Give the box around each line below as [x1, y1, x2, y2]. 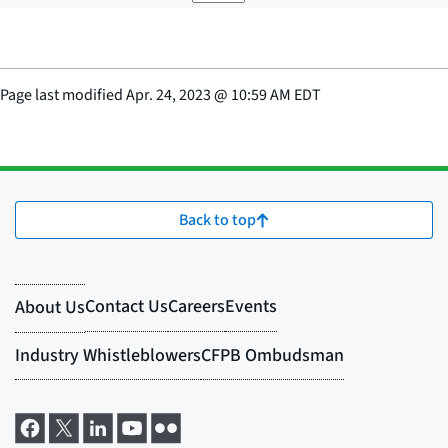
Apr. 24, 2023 [126, 84, 211, 106]
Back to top [179, 209, 256, 231]
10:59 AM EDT [231, 84, 321, 106]
